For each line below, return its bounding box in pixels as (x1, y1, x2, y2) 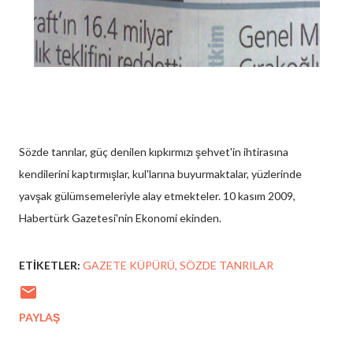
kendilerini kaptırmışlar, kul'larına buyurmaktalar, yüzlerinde (19, 167, 302, 180)
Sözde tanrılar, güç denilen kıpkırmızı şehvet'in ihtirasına (19, 145, 288, 158)
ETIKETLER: (19, 258, 80, 272)
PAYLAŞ (19, 310, 60, 324)
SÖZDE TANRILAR (180, 258, 273, 272)
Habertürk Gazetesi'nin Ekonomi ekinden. (19, 211, 221, 225)
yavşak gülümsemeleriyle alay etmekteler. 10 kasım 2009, (19, 189, 295, 203)
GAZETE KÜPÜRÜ (83, 258, 175, 272)
